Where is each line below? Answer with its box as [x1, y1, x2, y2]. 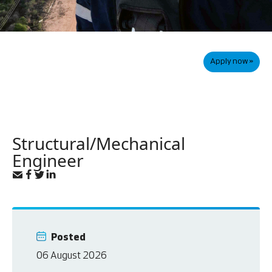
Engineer [12, 149, 84, 172]
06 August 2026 [36, 251, 107, 261]
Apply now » [210, 57, 253, 66]
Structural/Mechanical [12, 132, 185, 155]
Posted [51, 233, 86, 243]
